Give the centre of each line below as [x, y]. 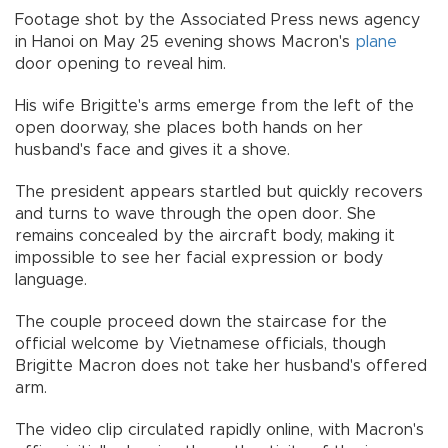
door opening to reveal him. [120, 64]
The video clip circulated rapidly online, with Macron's [219, 430]
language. [51, 280]
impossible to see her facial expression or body [199, 258]
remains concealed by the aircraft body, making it [205, 236]
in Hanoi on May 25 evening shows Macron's [185, 42]
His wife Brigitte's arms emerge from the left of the [214, 106]
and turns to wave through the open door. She [195, 214]
